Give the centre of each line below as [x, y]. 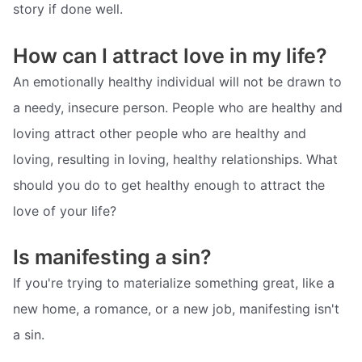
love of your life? [65, 210]
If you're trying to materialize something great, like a [174, 283]
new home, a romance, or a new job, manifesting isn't [176, 309]
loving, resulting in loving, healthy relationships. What [175, 159]
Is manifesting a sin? [112, 257]
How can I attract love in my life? [170, 55]
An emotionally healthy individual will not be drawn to [177, 81]
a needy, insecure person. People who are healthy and [178, 107]
